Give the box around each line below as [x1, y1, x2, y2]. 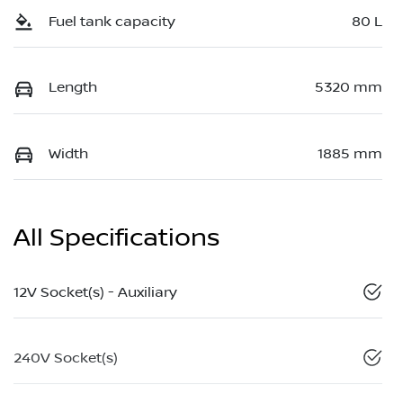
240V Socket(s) [13, 350, 118, 367]
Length [49, 79, 97, 96]
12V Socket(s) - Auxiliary [13, 284, 177, 301]
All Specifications [13, 223, 219, 254]
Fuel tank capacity [49, 13, 175, 31]
